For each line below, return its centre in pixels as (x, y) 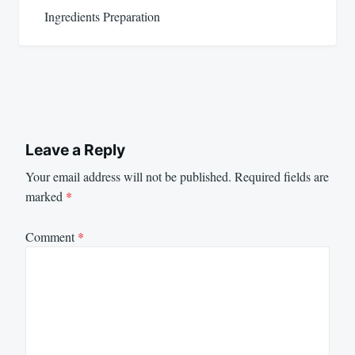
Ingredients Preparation (102, 16)
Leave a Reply (75, 149)
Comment (52, 236)
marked (46, 197)
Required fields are (282, 177)
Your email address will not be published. (128, 177)
